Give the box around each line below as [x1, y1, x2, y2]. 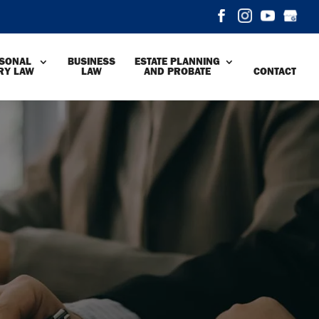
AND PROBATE [144, 66, 211, 78]
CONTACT [253, 66, 296, 78]
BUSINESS [68, 56, 115, 68]
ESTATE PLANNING [135, 56, 220, 68]
